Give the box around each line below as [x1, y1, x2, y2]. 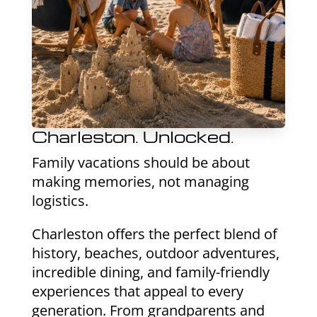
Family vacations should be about [31, 153, 250, 173]
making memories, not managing [31, 172, 249, 192]
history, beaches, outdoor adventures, [31, 243, 279, 263]
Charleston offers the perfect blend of [31, 224, 277, 244]
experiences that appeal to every [31, 282, 243, 301]
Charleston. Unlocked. [31, 126, 234, 148]
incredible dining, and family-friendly [31, 263, 270, 282]
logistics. [31, 191, 88, 211]
